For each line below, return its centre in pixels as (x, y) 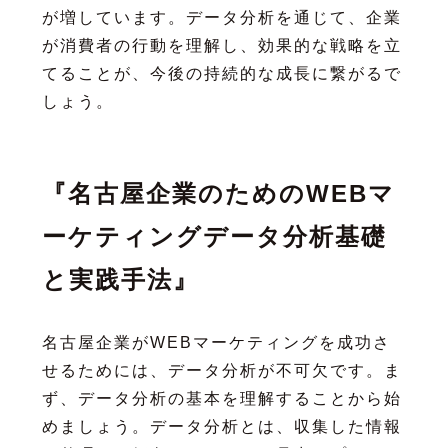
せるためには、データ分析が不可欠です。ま (221, 370)
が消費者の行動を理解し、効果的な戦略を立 (221, 45)
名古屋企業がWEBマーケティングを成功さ (216, 342)
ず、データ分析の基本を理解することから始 (221, 398)
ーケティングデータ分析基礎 (214, 236)
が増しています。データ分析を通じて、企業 (221, 17)
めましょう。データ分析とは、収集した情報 (221, 426)
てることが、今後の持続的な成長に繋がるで (221, 73)
